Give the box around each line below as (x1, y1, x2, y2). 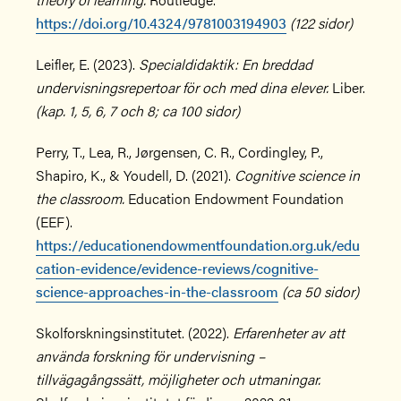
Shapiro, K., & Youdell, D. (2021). (36, 165, 235, 185)
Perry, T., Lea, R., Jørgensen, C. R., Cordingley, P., (36, 141, 323, 162)
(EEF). (36, 211, 73, 232)
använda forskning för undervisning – (36, 346, 265, 366)
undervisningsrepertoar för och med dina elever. (36, 77, 328, 98)
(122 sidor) (290, 13, 353, 33)
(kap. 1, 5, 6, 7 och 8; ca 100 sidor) (36, 100, 240, 121)
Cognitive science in (235, 165, 360, 185)
